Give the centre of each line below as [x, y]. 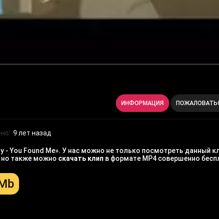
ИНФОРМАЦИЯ [142, 103]
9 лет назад [32, 133]
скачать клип [81, 159]
